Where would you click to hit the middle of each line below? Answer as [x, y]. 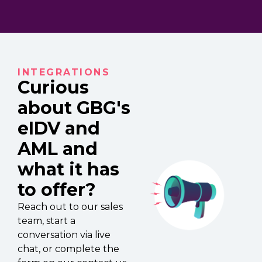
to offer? [57, 190]
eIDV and [59, 129]
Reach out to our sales [70, 207]
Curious [53, 88]
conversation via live [64, 235]
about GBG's [74, 108]
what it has [68, 170]
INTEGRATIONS [64, 73]
